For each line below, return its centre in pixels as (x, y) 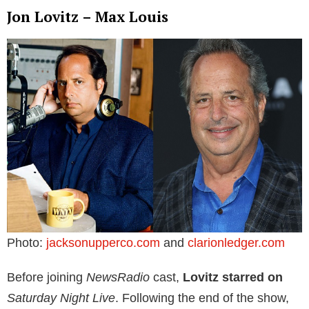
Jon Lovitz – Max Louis (88, 16)
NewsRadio (118, 277)
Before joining (47, 277)
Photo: (27, 242)
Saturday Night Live (61, 298)
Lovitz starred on (233, 277)
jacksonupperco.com (105, 242)
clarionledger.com (236, 242)
